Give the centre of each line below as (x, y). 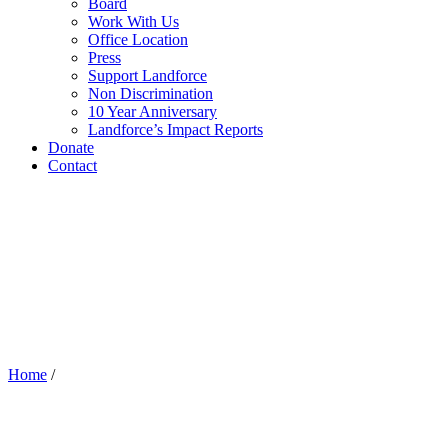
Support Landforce (147, 75)
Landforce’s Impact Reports (175, 129)
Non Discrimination (150, 93)
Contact (72, 165)
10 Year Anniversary (152, 111)
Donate (71, 147)
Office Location (138, 39)
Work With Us (133, 21)
